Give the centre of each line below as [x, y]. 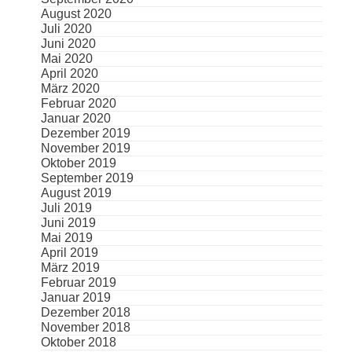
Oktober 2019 [78, 163]
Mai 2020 [66, 59]
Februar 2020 [78, 104]
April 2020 [69, 74]
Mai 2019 [66, 238]
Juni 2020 [68, 44]
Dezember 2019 [85, 134]
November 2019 [85, 148]
